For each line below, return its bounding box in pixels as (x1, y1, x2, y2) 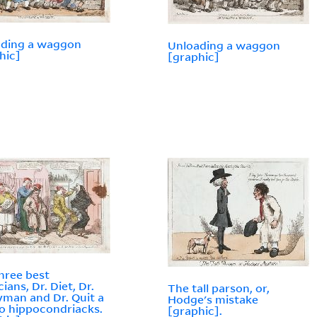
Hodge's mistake (168, 292, 259, 307)
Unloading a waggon (168, 38, 281, 53)
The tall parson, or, (168, 281, 270, 296)
